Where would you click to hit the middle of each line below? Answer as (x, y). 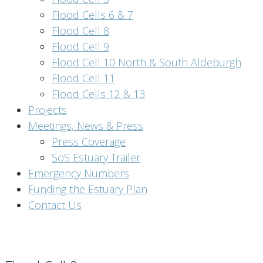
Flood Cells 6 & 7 (92, 15)
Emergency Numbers (79, 173)
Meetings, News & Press (86, 126)
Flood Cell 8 (80, 31)
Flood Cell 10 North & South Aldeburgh (146, 62)
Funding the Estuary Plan (88, 189)
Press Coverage (89, 141)
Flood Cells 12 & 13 (98, 94)
